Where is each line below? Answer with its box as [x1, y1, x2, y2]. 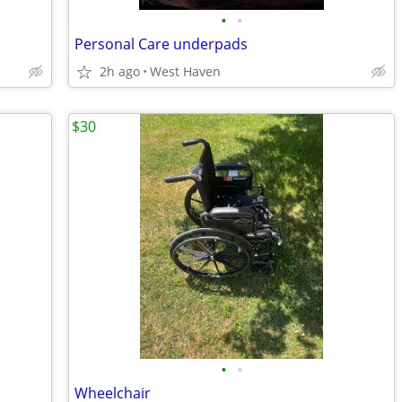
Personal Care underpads [74, 34, 248, 54]
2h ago [100, 63, 140, 80]
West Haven [150, 63, 221, 80]
